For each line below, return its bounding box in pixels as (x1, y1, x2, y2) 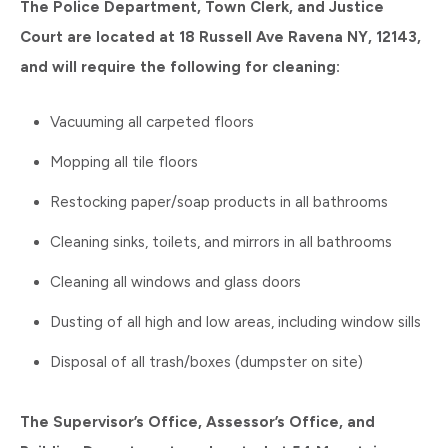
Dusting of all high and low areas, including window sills (50, 313, 421, 331)
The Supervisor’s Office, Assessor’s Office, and (20, 413, 375, 431)
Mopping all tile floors (50, 153, 198, 171)
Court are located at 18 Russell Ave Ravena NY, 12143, (20, 28, 421, 46)
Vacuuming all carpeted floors (50, 113, 254, 131)
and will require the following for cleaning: (20, 58, 340, 76)
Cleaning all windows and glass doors (50, 273, 301, 291)
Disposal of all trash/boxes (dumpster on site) (50, 353, 363, 371)
